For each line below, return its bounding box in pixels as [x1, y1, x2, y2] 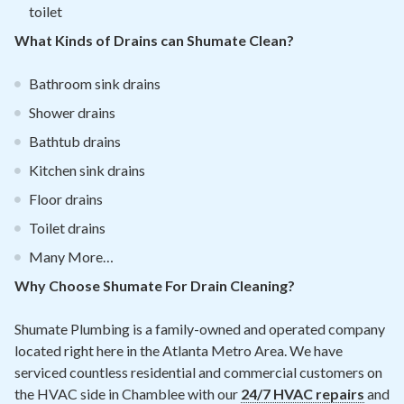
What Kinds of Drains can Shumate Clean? [14, 32, 294, 49]
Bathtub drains [29, 133, 121, 150]
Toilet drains [29, 219, 106, 236]
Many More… [29, 248, 114, 265]
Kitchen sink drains [29, 161, 145, 179]
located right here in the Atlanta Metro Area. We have [14, 342, 343, 359]
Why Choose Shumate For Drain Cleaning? [14, 277, 295, 294]
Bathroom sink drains [29, 75, 161, 92]
